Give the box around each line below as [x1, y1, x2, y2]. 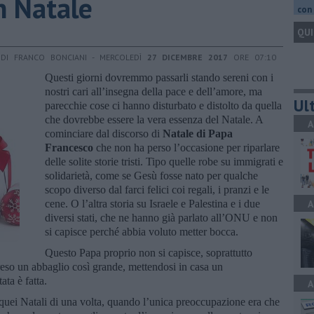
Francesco [45, 141, 93, 153]
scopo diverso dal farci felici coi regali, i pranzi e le [45, 183, 269, 196]
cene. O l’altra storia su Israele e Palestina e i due [45, 197, 260, 210]
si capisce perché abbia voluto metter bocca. [45, 225, 238, 238]
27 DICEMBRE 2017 [147, 51, 228, 62]
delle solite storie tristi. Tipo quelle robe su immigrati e [45, 155, 283, 168]
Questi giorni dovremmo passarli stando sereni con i [45, 71, 273, 83]
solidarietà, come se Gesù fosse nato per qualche [45, 169, 258, 182]
